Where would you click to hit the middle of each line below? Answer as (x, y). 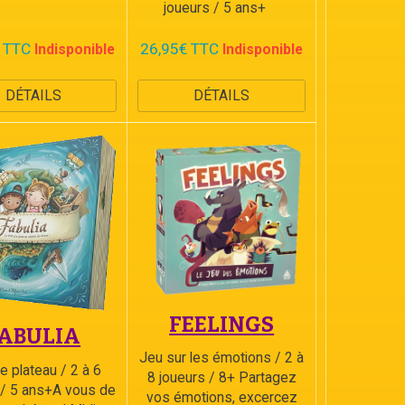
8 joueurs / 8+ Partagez (221, 377)
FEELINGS (222, 324)
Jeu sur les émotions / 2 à (222, 357)
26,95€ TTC (180, 49)
